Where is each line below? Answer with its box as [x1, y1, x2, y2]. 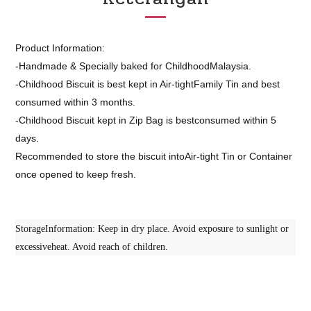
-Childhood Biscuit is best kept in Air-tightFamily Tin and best [15, 78, 280, 90]
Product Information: [15, 42, 105, 53]
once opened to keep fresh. [15, 169, 136, 180]
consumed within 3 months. [15, 96, 135, 108]
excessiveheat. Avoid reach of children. [15, 242, 168, 252]
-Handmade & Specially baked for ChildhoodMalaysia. [15, 60, 251, 72]
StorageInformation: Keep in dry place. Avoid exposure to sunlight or [15, 224, 289, 234]
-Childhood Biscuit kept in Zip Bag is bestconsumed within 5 [15, 115, 276, 126]
